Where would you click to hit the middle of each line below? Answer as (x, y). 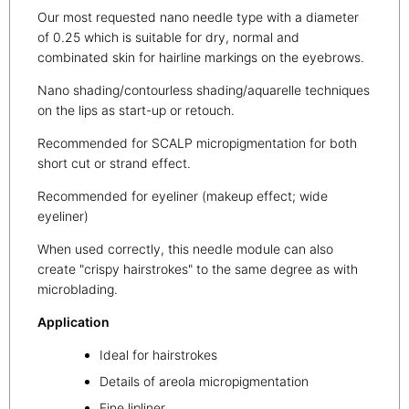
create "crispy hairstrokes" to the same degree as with (198, 269)
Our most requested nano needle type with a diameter (198, 17)
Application (73, 322)
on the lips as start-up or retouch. (136, 110)
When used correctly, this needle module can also (185, 249)
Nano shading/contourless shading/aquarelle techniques (204, 90)
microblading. (78, 289)
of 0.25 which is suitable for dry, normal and (168, 37)
